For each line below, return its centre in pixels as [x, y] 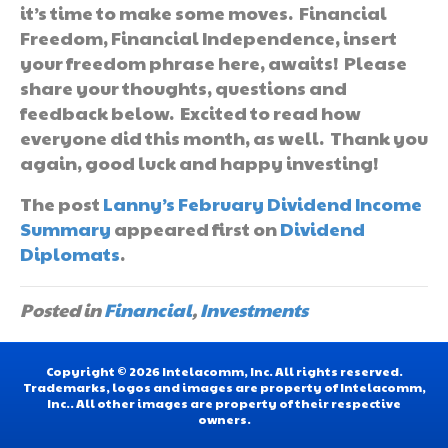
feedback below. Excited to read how [190, 112]
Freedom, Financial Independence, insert [208, 37]
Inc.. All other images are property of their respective [224, 402]
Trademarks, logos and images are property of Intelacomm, [224, 386]
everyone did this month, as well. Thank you [224, 137]
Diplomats [70, 253]
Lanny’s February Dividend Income [262, 203]
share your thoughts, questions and [183, 87]
